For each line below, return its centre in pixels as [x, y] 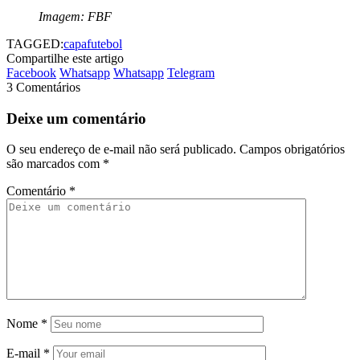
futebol [104, 43]
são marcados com [55, 164]
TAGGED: [35, 43]
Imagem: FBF [75, 16]
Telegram [191, 72]
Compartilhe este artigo [65, 58]
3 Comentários [43, 87]
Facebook [31, 72]
